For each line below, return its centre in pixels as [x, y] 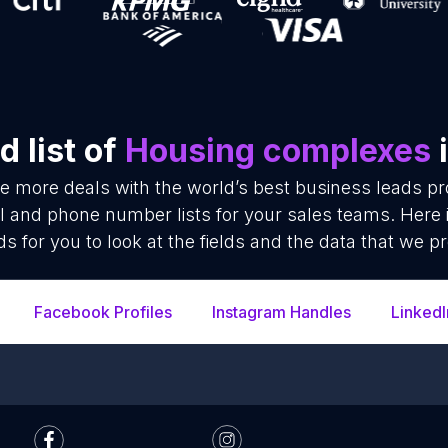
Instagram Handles [281, 312]
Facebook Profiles [103, 312]
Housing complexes [278, 150]
